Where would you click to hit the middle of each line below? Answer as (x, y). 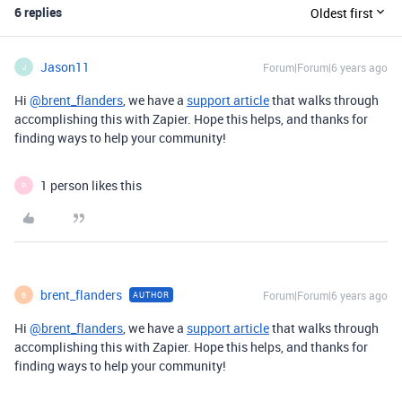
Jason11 (65, 67)
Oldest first (342, 13)
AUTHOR (151, 295)
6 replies (38, 12)
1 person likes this (91, 185)
